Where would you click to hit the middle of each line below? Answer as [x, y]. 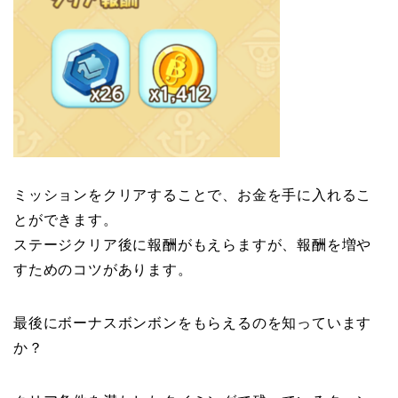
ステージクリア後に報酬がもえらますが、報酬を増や [193, 244]
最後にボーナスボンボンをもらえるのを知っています [193, 322]
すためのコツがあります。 [103, 269]
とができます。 [66, 219]
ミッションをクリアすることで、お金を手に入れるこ [193, 195]
